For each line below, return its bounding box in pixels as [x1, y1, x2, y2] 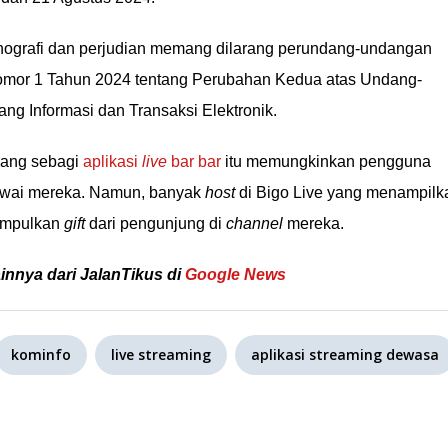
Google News [185, 266, 286, 283]
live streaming [111, 345, 211, 364]
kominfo [11, 345, 71, 364]
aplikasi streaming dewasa [251, 345, 439, 364]
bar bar [167, 153, 221, 170]
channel [226, 215, 283, 232]
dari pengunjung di [85, 215, 226, 232]
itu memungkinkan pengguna [221, 153, 431, 170]
